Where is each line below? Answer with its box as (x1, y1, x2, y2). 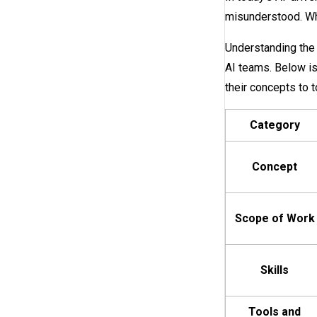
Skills (260, 263, 289, 277)
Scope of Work (234, 212, 315, 226)
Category (249, 118, 300, 132)
